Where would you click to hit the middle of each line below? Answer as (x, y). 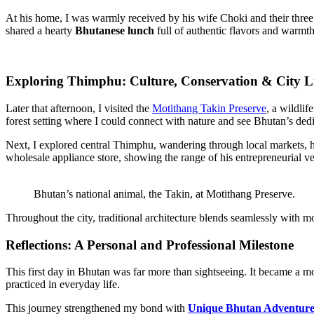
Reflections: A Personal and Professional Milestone (150, 245)
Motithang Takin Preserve (209, 108)
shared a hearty (40, 30)
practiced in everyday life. (63, 285)
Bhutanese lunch (115, 30)
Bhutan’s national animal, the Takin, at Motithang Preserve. (164, 193)
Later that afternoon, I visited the (79, 108)
